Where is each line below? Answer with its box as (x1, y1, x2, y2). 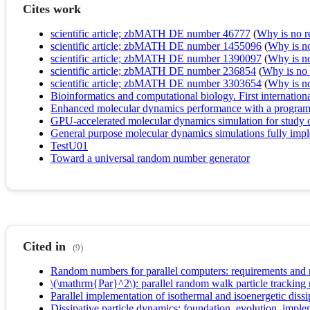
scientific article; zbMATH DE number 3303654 (51, 77, 262, 90)
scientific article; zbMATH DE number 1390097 (51, 53, 262, 65)
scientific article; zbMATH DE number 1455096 (51, 40, 262, 53)
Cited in (23, 239, 66, 254)
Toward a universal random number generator (51, 152, 250, 165)
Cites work (23, 2, 81, 17)
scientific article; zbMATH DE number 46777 (51, 28, 250, 40)
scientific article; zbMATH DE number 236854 (51, 65, 256, 77)
